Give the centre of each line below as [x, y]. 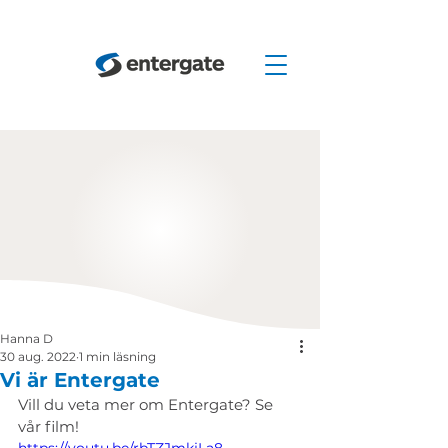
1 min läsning [117, 356]
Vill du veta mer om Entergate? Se [147, 404]
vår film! [48, 426]
